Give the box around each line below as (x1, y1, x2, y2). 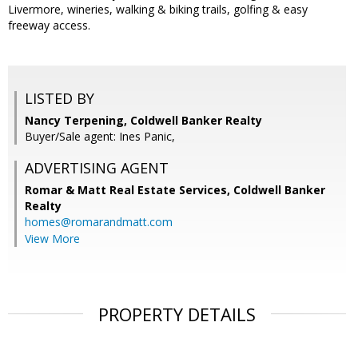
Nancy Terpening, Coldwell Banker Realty (25, 113, 262, 129)
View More (25, 231, 80, 247)
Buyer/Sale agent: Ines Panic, (25, 129, 175, 145)
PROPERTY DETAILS (98, 302, 256, 327)
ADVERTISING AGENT (25, 158, 169, 178)
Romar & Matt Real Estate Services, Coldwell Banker (25, 182, 325, 198)
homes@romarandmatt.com (25, 214, 173, 230)
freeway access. (8, 18, 90, 34)
